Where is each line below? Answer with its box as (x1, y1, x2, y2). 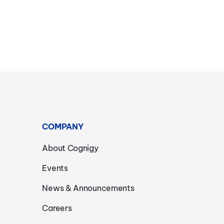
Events (42, 163, 68, 173)
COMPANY (42, 121, 83, 132)
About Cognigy (42, 143, 98, 153)
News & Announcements (42, 183, 134, 193)
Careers (42, 203, 72, 213)
